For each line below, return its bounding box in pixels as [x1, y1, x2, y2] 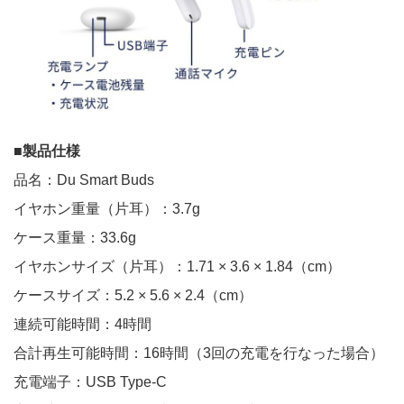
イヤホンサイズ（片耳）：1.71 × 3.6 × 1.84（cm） [14, 259, 341, 275]
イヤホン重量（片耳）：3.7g [14, 201, 200, 217]
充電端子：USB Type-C [14, 374, 167, 390]
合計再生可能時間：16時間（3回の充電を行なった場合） [14, 345, 384, 362]
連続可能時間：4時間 [14, 317, 151, 333]
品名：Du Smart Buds [14, 172, 154, 188]
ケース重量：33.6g [14, 230, 136, 246]
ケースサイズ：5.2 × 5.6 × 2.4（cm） [14, 288, 252, 304]
